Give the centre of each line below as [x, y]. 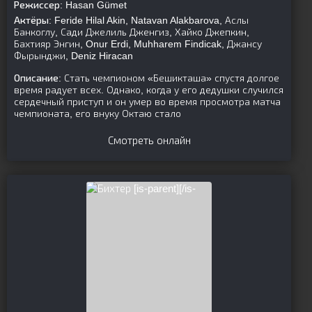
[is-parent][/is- [165, 188]
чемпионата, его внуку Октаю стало [97, 114]
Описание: [38, 78]
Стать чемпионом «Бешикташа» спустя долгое [170, 78]
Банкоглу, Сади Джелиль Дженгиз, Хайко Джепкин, [132, 32]
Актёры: [33, 20]
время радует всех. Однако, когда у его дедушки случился [149, 90]
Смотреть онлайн [149, 140]
